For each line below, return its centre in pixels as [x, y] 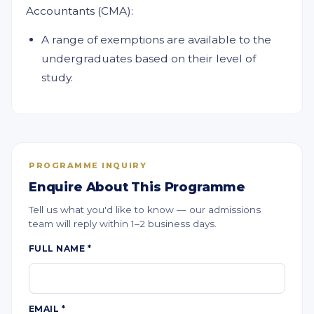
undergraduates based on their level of [149, 59]
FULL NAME [58, 248]
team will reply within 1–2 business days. [123, 224]
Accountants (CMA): [80, 11]
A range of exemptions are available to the [156, 40]
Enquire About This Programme [137, 187]
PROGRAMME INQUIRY [88, 165]
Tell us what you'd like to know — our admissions [145, 210]
